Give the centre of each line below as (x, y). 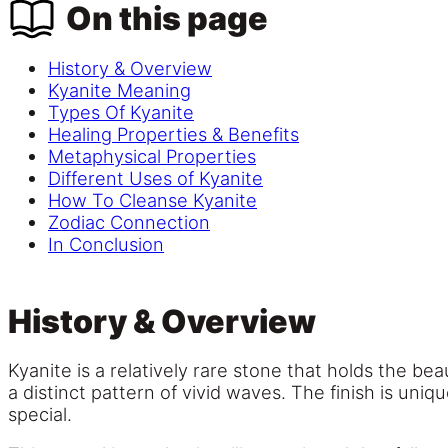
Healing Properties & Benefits (173, 133)
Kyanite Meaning (119, 89)
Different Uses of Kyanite (155, 177)
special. (40, 414)
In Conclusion (106, 243)
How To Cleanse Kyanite (152, 199)
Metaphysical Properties (152, 155)
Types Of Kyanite (121, 111)
